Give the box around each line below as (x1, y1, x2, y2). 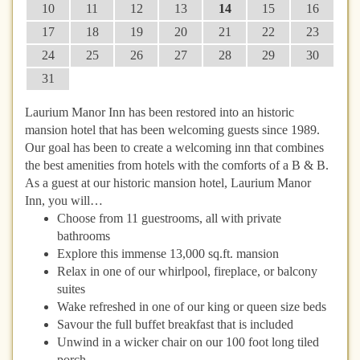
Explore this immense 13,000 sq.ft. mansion (57, 246, 279, 260)
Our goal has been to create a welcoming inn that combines (25, 140, 324, 154)
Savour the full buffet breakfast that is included (57, 317, 293, 331)
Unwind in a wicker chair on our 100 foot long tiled (57, 334, 319, 349)
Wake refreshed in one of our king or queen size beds (57, 299, 326, 313)
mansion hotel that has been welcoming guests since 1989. (25, 122, 320, 137)
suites (57, 281, 85, 296)
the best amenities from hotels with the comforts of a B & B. (25, 157, 329, 172)
